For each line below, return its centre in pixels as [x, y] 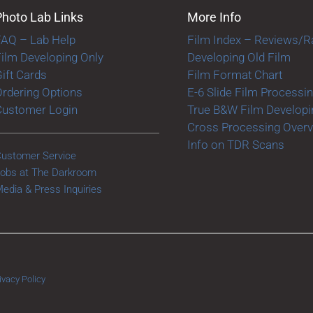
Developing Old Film [239, 57]
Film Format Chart [234, 74]
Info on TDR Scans [235, 144]
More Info [214, 17]
